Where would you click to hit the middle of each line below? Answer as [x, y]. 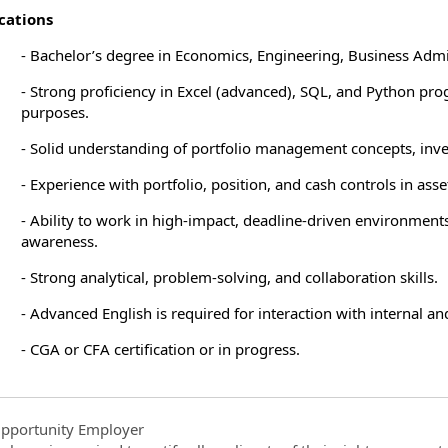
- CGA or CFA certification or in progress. [161, 348]
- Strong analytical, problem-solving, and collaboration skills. [230, 276]
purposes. [55, 111]
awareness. [60, 240]
